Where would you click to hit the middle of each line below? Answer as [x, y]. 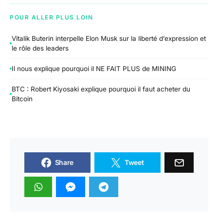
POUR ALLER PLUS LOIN [51, 17]
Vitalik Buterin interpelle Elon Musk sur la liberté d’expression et [109, 39]
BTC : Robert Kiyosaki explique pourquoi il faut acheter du [101, 89]
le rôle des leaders [40, 48]
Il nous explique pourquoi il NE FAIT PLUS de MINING [94, 69]
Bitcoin [22, 99]
